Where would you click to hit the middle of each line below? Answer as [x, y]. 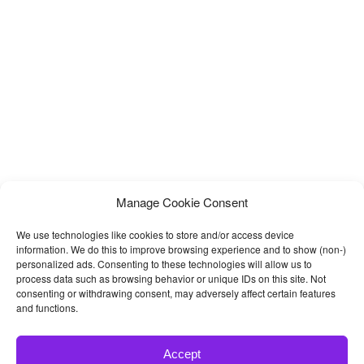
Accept [182, 353]
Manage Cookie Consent [182, 202]
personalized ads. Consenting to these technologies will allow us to [164, 264]
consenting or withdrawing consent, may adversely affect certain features [176, 293]
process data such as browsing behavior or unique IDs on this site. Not [171, 278]
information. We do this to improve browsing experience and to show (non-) [181, 249]
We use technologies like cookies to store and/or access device [155, 234]
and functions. [47, 308]
